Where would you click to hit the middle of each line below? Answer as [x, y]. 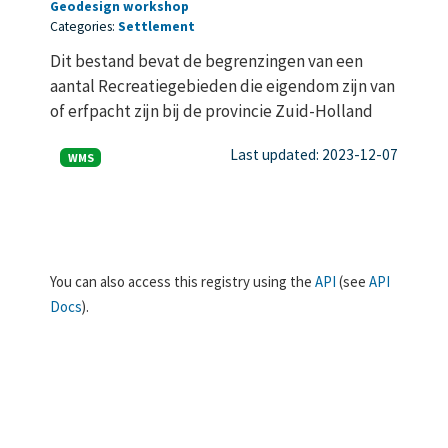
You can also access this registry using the [182, 281]
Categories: [84, 26]
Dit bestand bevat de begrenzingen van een [206, 60]
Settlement [156, 26]
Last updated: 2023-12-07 [314, 155]
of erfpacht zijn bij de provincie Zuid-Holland [211, 110]
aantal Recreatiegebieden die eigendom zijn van [222, 85]
